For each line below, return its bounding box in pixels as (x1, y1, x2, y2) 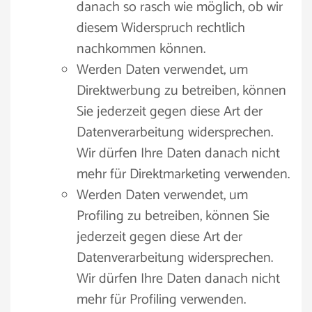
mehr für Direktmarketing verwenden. (77, 163, 290, 186)
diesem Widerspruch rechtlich (77, 17, 245, 40)
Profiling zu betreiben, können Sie (77, 205, 270, 228)
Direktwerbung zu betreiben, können (77, 79, 286, 102)
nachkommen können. (77, 38, 205, 61)
